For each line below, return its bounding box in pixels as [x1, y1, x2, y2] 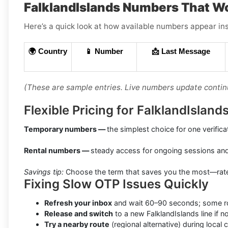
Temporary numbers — [24, 125, 107, 134]
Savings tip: [24, 167, 64, 177]
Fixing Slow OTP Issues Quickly [24, 177, 209, 192]
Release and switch [44, 209, 113, 218]
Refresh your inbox [44, 198, 112, 208]
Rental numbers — [24, 146, 91, 155]
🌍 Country [28, 47, 67, 56]
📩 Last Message [152, 47, 210, 56]
